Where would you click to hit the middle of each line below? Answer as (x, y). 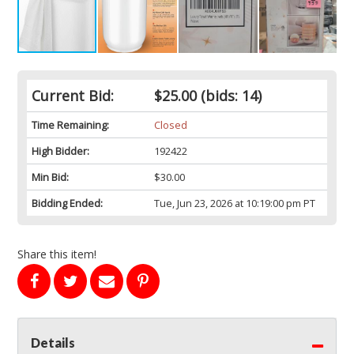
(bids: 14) (229, 96)
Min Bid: (50, 177)
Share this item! (57, 254)
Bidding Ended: (67, 203)
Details (53, 343)
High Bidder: (60, 151)
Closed (170, 125)
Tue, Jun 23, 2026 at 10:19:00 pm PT (234, 203)
